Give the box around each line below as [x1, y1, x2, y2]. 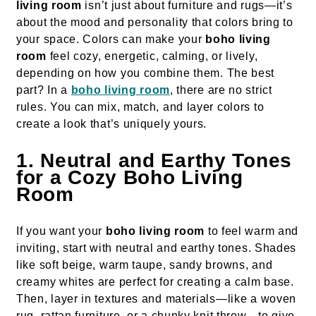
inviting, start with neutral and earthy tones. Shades [16, 242, 297, 255]
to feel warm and [205, 225, 299, 238]
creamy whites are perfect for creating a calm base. [16, 276, 294, 288]
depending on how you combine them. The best [16, 67, 275, 80]
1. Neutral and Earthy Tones [16, 150, 292, 172]
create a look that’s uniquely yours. [16, 118, 207, 130]
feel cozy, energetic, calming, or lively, [46, 50, 258, 63]
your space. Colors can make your [16, 33, 206, 46]
